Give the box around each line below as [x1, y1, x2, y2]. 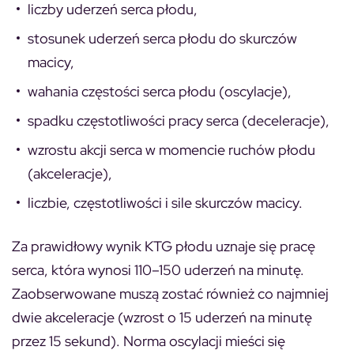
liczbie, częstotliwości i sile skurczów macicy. [28, 193, 303, 212]
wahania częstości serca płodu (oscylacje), [28, 81, 292, 100]
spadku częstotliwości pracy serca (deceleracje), [28, 111, 330, 130]
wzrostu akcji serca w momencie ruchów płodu [28, 140, 315, 159]
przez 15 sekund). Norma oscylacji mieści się [12, 331, 285, 350]
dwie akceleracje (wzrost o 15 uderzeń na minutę [12, 307, 312, 326]
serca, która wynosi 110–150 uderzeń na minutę [12, 260, 300, 279]
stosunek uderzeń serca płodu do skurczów [28, 28, 297, 47]
